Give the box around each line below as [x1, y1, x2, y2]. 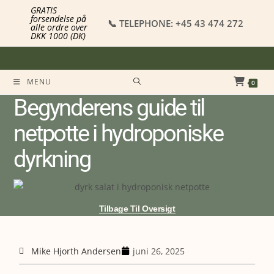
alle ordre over [31, 21, 88, 33]
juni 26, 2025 [133, 245, 185, 257]
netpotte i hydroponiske [13, 120, 223, 147]
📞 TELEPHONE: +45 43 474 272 [107, 17, 243, 29]
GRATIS [31, 4, 57, 16]
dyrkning [13, 146, 91, 172]
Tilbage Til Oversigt [98, 203, 176, 213]
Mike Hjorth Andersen [31, 245, 122, 257]
